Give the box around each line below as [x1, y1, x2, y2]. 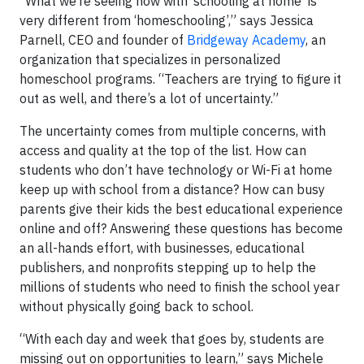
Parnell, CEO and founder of [19, 31, 187, 48]
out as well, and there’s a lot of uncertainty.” [19, 89, 282, 106]
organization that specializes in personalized [19, 50, 280, 67]
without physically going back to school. [19, 297, 253, 314]
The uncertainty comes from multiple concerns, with [19, 122, 326, 139]
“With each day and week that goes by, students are [19, 330, 324, 347]
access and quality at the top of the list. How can [19, 141, 306, 158]
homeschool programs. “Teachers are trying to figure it [19, 70, 341, 87]
